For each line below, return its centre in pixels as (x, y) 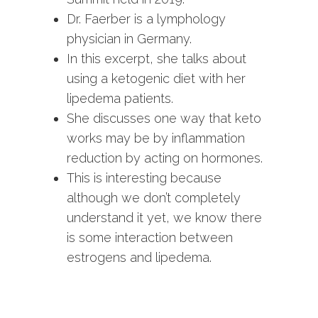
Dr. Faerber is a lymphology (146, 19)
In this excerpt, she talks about (157, 59)
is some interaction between (150, 237)
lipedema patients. (120, 98)
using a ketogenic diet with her (156, 78)
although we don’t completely (154, 198)
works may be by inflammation (156, 138)
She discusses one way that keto (164, 118)
